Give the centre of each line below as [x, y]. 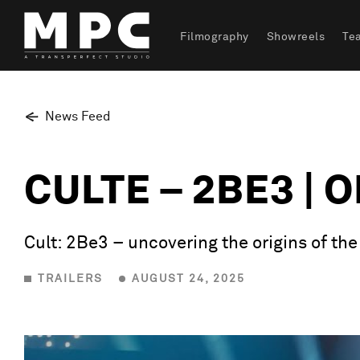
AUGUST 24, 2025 [188, 279]
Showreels [295, 37]
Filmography [215, 37]
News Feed [78, 117]
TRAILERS [70, 279]
